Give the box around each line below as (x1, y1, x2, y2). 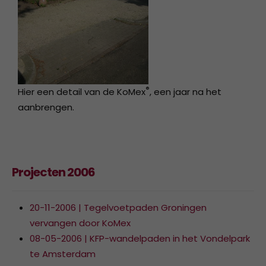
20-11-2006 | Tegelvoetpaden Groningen (30, 201, 207, 214)
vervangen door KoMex (30, 216, 131, 229)
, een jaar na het (150, 85, 221, 98)
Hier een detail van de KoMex (18, 85, 145, 98)
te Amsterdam (30, 247, 96, 260)
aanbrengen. (18, 100, 74, 113)
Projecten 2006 (12, 163, 95, 180)
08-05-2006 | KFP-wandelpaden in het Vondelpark (30, 232, 250, 245)
